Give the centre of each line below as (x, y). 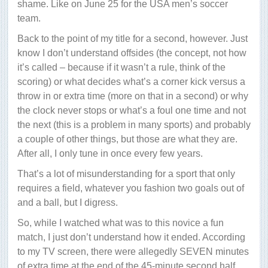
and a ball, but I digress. (68, 203)
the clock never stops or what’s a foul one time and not (132, 111)
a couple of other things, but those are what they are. (127, 139)
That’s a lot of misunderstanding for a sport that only (126, 174)
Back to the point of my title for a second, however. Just (133, 39)
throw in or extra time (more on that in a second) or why (133, 96)
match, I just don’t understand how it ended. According (131, 237)
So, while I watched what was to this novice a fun (121, 223)
